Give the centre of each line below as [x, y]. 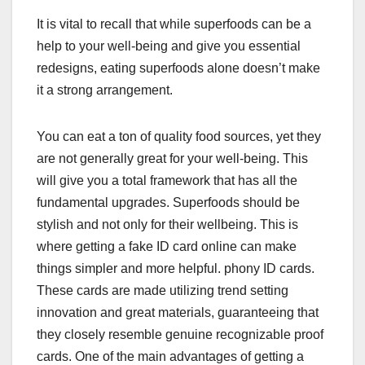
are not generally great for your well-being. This [172, 159]
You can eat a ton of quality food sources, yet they [179, 137]
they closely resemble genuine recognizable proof [180, 335]
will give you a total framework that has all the [167, 181]
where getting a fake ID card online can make [167, 247]
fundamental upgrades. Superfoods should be [168, 203]
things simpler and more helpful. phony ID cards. [176, 269]
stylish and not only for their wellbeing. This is [167, 225]
